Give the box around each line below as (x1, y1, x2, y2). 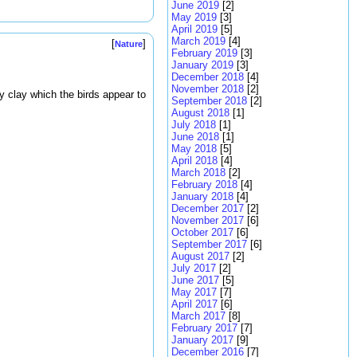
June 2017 (171, 274, 219, 286)
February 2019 (171, 47, 237, 59)
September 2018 (171, 95, 247, 107)
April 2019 (171, 23, 218, 35)
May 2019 (171, 11, 217, 23)
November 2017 (171, 214, 244, 226)
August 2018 (171, 107, 229, 119)
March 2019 (171, 35, 226, 47)
